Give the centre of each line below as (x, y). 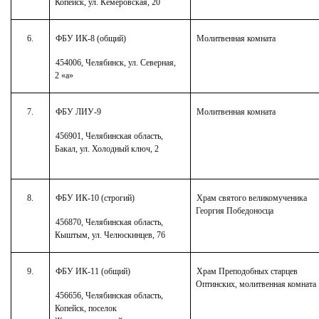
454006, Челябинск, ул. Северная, (115, 62)
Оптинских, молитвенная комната (256, 284)
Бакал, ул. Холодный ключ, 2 (107, 148)
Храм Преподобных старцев (247, 271)
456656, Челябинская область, (109, 295)
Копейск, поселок (86, 308)
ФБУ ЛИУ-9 (78, 111)
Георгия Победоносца (235, 210)
